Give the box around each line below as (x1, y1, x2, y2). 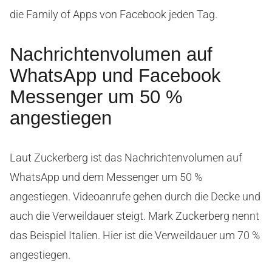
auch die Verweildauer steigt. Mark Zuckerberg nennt (10, 209, 259, 222)
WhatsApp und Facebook (10, 64, 221, 86)
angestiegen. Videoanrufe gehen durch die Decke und (10, 189, 260, 203)
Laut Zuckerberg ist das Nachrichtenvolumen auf (10, 151, 242, 164)
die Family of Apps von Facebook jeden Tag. (10, 7, 217, 21)
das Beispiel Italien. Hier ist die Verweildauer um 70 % (10, 228, 260, 242)
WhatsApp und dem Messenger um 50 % (10, 170, 202, 183)
